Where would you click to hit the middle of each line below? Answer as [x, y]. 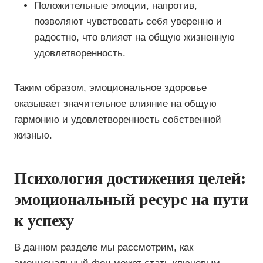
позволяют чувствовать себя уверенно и [128, 21]
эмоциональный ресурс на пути [131, 199]
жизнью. [33, 135]
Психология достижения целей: [130, 178]
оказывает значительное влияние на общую [115, 104]
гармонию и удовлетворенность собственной [118, 119]
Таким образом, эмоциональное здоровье [110, 88]
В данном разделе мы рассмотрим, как [104, 247]
